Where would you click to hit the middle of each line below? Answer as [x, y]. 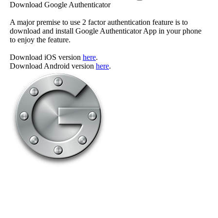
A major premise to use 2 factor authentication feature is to [99, 22]
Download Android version [53, 66]
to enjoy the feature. [40, 39]
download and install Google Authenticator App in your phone [106, 31]
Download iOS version [46, 57]
